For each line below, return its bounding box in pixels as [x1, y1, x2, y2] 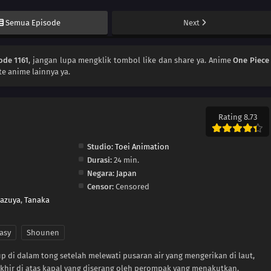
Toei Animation [114, 142, 169, 152]
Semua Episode [5, 18, 61, 28]
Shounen [27, 228, 59, 238]
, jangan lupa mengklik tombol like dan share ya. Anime [28, 56, 233, 65]
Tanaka [24, 195, 50, 205]
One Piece [233, 56, 270, 65]
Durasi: [87, 155, 112, 165]
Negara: [87, 169, 114, 178]
